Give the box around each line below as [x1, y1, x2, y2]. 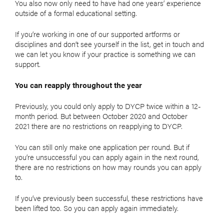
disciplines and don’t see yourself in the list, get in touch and [15, 38, 204, 49]
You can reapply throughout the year [15, 79, 142, 90]
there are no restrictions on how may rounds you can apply [15, 161, 201, 172]
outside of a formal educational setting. [15, 7, 137, 18]
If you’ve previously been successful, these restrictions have [15, 192, 203, 203]
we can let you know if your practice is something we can [15, 48, 195, 59]
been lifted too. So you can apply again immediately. [15, 202, 178, 213]
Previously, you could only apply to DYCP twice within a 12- [15, 100, 201, 111]
